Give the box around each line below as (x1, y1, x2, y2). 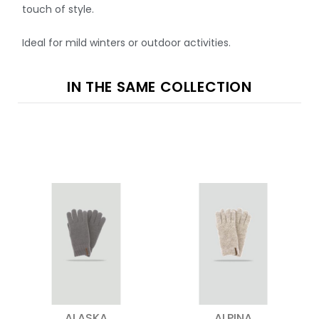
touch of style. (22, 1, 95, 16)
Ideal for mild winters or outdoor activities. (22, 35, 231, 50)
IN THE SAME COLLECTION (67, 76, 252, 97)
